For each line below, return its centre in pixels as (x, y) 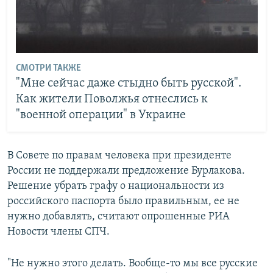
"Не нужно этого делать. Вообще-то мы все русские (133, 263)
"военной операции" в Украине (101, 115)
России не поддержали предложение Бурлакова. (126, 171)
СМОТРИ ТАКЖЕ (48, 69)
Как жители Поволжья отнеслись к (112, 100)
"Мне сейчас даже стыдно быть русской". (128, 84)
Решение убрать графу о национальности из (116, 186)
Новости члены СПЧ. (58, 232)
